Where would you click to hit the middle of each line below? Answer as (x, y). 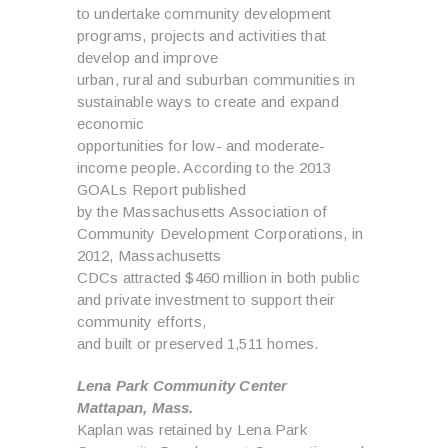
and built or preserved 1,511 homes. (197, 343)
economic (110, 123)
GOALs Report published (161, 189)
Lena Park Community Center (182, 385)
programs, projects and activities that (201, 35)
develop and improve (147, 57)
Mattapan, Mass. (135, 407)
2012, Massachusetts (149, 255)
